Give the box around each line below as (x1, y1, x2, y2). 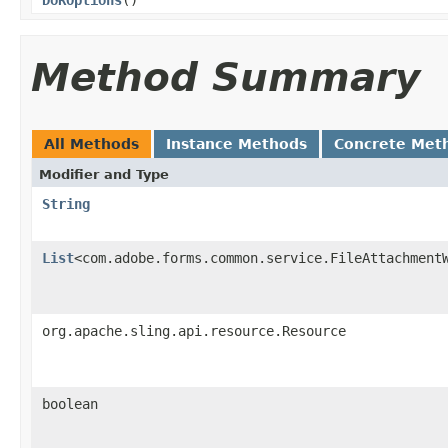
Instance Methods (166, 135, 307, 152)
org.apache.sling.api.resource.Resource (42, 322, 346, 339)
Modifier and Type (39, 166, 169, 182)
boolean (42, 395, 98, 412)
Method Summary (31, 54, 420, 100)
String (42, 195, 90, 212)
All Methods (44, 135, 139, 152)
